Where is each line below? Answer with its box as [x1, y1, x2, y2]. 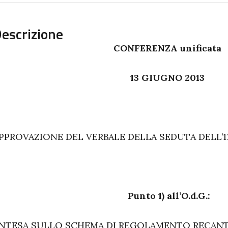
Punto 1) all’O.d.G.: [127, 190, 210, 202]
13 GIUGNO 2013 [130, 72, 205, 83]
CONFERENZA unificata [113, 42, 221, 54]
